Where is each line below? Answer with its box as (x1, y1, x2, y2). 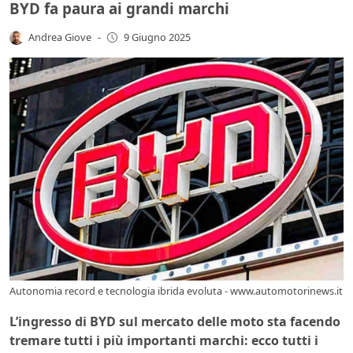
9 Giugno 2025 (123, 30, 191, 45)
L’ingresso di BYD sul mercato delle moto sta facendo (9, 313, 340, 331)
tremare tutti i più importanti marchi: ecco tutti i (9, 332, 318, 350)
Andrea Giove (28, 29, 92, 44)
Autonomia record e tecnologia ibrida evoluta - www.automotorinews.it (9, 284, 343, 299)
